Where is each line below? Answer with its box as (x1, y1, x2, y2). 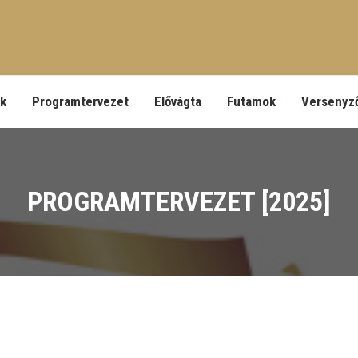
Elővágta (154, 93, 201, 109)
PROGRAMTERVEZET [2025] (27, 185, 331, 217)
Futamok (227, 93, 276, 109)
